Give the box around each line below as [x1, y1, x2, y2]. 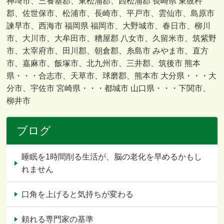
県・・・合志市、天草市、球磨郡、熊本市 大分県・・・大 [6, 71, 217, 80]
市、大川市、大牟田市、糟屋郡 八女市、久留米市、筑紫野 [6, 33, 217, 42]
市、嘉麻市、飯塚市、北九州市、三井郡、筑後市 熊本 [6, 58, 201, 67]
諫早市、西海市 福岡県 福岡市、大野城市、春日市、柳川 [6, 21, 211, 30]
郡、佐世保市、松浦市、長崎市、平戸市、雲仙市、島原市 [6, 8, 215, 17]
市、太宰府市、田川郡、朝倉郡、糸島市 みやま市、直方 [6, 46, 209, 55]
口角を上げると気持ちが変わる [21, 189, 134, 198]
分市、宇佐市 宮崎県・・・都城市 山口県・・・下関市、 [6, 83, 211, 92]
